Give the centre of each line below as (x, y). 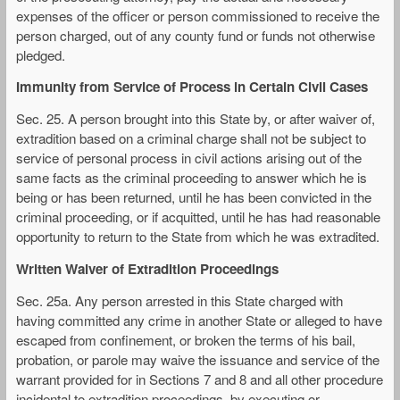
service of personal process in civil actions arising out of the (189, 158)
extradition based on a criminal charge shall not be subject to (191, 138)
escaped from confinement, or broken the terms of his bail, (186, 339)
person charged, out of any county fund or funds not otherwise (196, 36)
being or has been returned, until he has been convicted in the (194, 197)
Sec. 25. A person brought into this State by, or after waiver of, (196, 119)
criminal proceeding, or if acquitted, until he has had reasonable (198, 217)
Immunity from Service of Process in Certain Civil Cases (192, 87)
